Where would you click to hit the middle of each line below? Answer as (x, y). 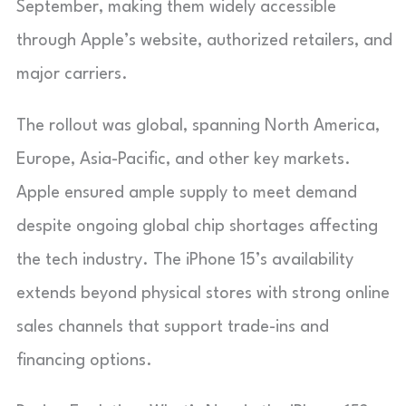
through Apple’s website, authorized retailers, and (204, 40)
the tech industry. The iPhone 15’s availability (185, 260)
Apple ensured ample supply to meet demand (187, 193)
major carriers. (72, 74)
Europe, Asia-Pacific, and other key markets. (184, 159)
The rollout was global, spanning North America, (198, 126)
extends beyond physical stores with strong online (203, 293)
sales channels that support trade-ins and (173, 327)
